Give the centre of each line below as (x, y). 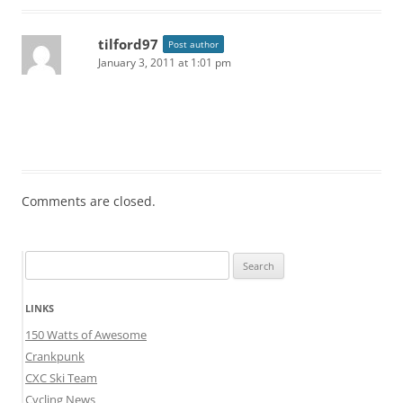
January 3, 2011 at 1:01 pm (165, 63)
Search (42, 261)
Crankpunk (55, 357)
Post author (193, 45)
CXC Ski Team (61, 378)
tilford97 (128, 45)
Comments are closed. (89, 201)
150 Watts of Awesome (86, 335)
